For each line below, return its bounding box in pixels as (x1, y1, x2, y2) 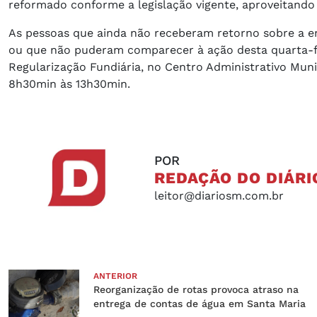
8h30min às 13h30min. (8, 77, 130, 91)
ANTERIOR (93, 271, 137, 282)
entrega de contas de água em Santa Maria (93, 298, 306, 310)
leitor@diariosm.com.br (154, 188, 284, 202)
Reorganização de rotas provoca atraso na (93, 284, 299, 296)
